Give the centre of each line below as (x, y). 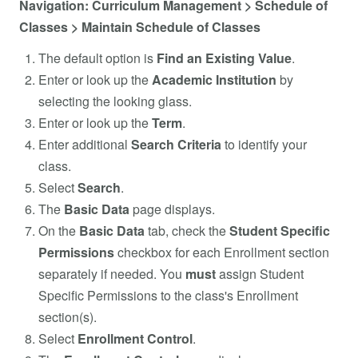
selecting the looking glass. (115, 101)
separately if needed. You (112, 273)
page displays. (172, 209)
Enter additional (85, 144)
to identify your (264, 144)
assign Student (260, 273)
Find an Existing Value (224, 58)
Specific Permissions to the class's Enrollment (168, 295)
